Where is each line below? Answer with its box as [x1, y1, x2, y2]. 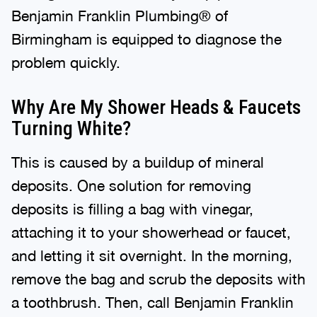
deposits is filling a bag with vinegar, [11, 197, 253, 214]
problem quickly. [11, 50, 120, 68]
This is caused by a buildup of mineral [11, 150, 264, 168]
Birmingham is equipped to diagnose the [11, 27, 282, 45]
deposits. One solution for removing [11, 173, 251, 191]
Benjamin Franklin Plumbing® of [11, 4, 228, 21]
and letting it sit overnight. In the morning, [11, 243, 292, 261]
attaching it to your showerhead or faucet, [11, 220, 291, 238]
